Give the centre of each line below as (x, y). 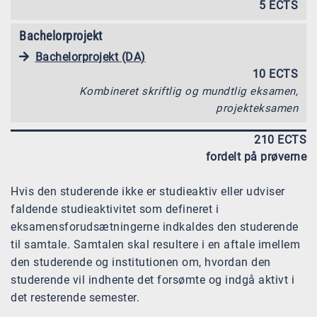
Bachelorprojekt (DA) (90, 57)
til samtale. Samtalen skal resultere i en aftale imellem (155, 245)
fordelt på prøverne (256, 157)
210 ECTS (280, 140)
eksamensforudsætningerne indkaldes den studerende (155, 227)
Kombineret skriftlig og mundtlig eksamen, (188, 92)
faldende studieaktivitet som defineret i (115, 209)
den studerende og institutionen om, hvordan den (141, 263)
